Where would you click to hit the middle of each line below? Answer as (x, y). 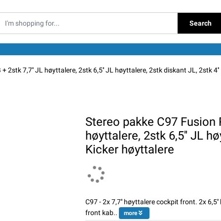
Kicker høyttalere (129, 150)
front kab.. (101, 213)
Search (201, 23)
